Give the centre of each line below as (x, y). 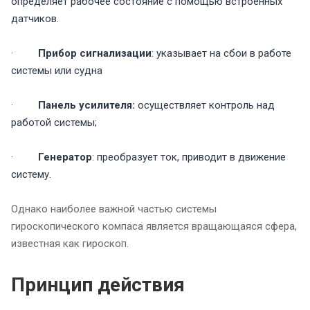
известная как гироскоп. (70, 244)
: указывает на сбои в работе (221, 54)
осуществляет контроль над (205, 106)
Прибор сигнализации (95, 54)
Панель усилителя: (86, 106)
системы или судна (57, 71)
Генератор (65, 157)
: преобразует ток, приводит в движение (189, 157)
